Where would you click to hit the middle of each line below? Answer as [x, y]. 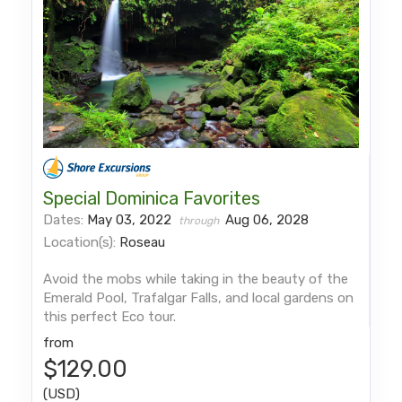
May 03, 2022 [131, 219]
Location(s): [80, 242]
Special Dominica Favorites [152, 198]
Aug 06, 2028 [267, 219]
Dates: [66, 219]
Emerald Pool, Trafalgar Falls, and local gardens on [199, 297]
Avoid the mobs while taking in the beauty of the [196, 279]
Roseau [143, 242]
